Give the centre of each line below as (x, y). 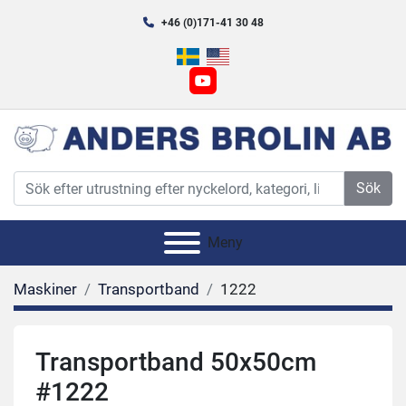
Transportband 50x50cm (176, 362)
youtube (227, 90)
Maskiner (45, 290)
